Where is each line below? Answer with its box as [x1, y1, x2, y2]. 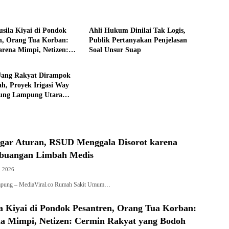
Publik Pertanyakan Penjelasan [88, 36, 187, 44]
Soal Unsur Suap [88, 46, 141, 54]
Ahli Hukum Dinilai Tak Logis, [88, 27, 186, 35]
